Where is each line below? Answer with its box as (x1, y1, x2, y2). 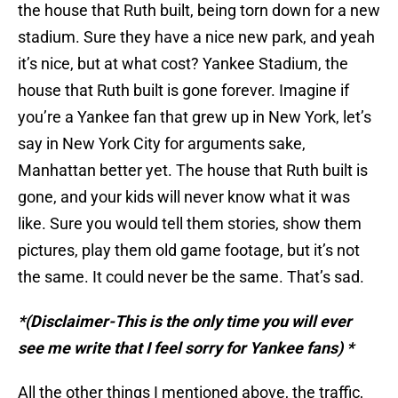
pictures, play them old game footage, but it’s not (18, 241, 360, 260)
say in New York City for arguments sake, (18, 134, 306, 154)
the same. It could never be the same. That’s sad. (18, 267, 364, 287)
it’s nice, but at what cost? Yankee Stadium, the (18, 54, 348, 74)
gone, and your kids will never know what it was (18, 187, 350, 207)
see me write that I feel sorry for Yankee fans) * (18, 338, 354, 358)
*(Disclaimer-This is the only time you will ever (18, 312, 352, 331)
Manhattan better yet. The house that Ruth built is (18, 161, 368, 180)
